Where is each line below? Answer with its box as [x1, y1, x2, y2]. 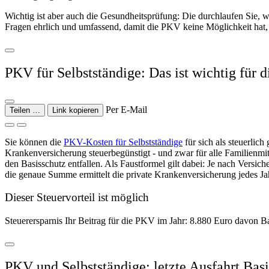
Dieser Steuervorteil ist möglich [5, 191, 149, 204]
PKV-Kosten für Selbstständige [64, 136, 183, 147]
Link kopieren [52, 105, 98, 115]
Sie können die [5, 136, 64, 147]
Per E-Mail [106, 104, 147, 115]
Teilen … [10, 105, 40, 115]
